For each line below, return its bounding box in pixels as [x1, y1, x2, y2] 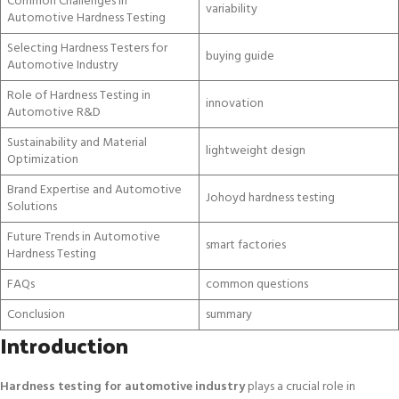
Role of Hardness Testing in [7, 85, 151, 106]
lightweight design [206, 140, 305, 161]
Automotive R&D [7, 102, 101, 123]
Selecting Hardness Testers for [7, 37, 167, 59]
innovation [206, 93, 264, 114]
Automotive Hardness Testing [7, 7, 166, 28]
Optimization [7, 149, 78, 170]
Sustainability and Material [7, 132, 147, 153]
